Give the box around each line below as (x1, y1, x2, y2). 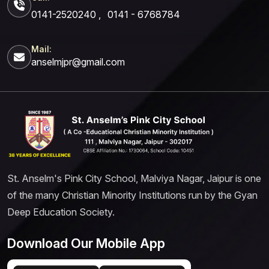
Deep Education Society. (7, 206, 115, 219)
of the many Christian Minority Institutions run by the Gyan (7, 189, 258, 202)
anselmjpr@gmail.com (31, 56, 125, 68)
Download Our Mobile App (7, 235, 165, 252)
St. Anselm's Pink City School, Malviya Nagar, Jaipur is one (7, 172, 261, 185)
